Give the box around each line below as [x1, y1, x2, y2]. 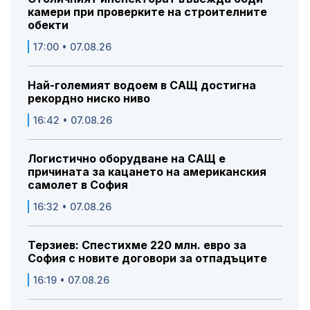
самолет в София [28, 178, 128, 192]
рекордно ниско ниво [28, 91, 150, 106]
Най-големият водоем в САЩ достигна [28, 78, 256, 93]
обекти [28, 18, 69, 33]
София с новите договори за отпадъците [28, 251, 267, 266]
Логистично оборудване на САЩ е [28, 152, 226, 166]
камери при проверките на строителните [28, 5, 267, 19]
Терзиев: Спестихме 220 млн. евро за [28, 238, 246, 253]
